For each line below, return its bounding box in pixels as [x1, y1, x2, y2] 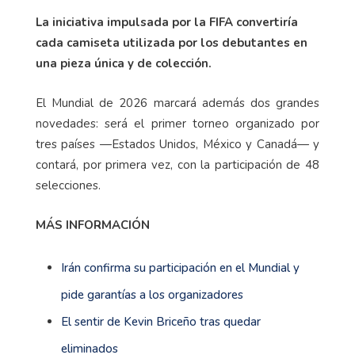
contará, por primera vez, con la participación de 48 [36, 157, 319, 174]
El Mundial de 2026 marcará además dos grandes [36, 95, 319, 112]
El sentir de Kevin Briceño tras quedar [61, 314, 261, 330]
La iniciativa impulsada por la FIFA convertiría [36, 14, 298, 31]
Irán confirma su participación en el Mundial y [61, 260, 300, 277]
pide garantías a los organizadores [61, 287, 243, 303]
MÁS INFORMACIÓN [36, 217, 150, 234]
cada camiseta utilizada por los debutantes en [36, 35, 307, 52]
